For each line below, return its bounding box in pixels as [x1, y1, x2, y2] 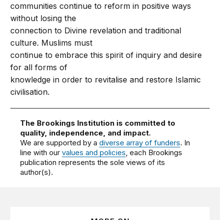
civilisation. [10, 87, 50, 97]
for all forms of [10, 62, 68, 72]
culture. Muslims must [10, 38, 93, 48]
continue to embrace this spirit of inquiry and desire [10, 50, 202, 60]
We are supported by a [20, 138, 100, 147]
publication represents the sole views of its [20, 158, 165, 167]
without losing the [10, 13, 77, 23]
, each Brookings [126, 148, 183, 157]
